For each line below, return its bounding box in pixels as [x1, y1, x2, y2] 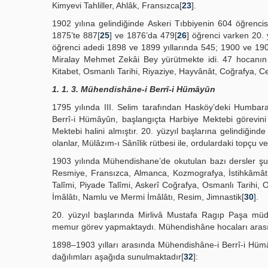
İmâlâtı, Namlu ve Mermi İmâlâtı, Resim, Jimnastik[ [52, 192, 244, 202]
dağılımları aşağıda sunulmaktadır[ [52, 252, 184, 261]
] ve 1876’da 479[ [109, 31, 177, 40]
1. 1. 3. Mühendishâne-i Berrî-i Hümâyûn [52, 84, 215, 94]
